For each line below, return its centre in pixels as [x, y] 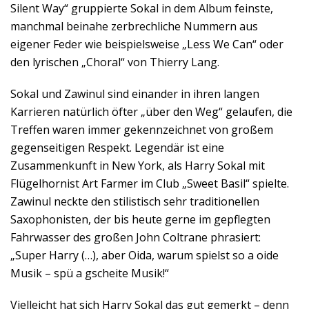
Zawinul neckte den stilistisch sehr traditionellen [135, 201]
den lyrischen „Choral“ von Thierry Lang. [115, 62]
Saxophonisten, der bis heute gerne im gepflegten [140, 219]
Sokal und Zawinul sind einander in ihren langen [135, 94]
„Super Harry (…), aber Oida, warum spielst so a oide [144, 255]
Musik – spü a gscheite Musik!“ [90, 273]
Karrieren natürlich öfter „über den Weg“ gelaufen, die [151, 112]
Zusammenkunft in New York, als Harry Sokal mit [138, 166]
